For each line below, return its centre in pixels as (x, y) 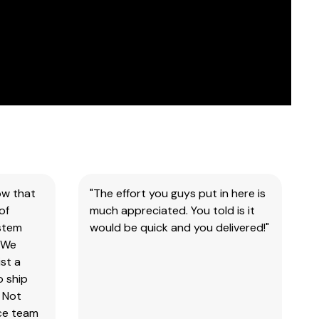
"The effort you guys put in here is (177, 194)
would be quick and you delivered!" (179, 228)
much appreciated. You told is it (172, 211)
